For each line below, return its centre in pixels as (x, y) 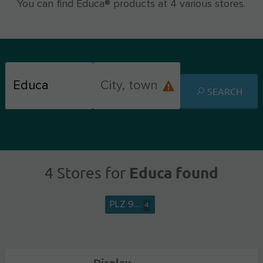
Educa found (172, 172)
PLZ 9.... (126, 204)
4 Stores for (85, 173)
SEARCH (225, 91)
